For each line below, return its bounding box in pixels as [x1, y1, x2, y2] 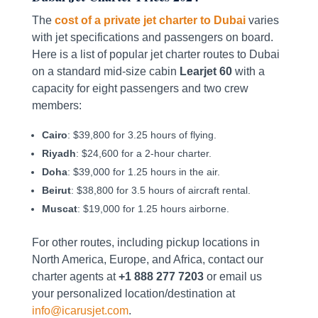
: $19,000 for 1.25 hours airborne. [77, 203, 229, 215]
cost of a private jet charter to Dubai [54, 14, 246, 27]
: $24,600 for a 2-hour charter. [75, 148, 212, 160]
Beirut [41, 185, 71, 197]
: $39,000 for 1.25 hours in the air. [67, 166, 220, 178]
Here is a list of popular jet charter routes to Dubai [31, 48, 280, 61]
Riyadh [41, 148, 76, 160]
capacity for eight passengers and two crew [31, 82, 248, 95]
